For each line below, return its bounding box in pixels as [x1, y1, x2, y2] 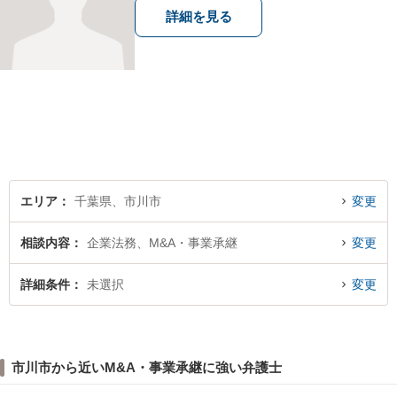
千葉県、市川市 [74, 194, 161, 208]
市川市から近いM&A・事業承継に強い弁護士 [11, 360, 282, 375]
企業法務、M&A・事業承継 [87, 236, 237, 250]
